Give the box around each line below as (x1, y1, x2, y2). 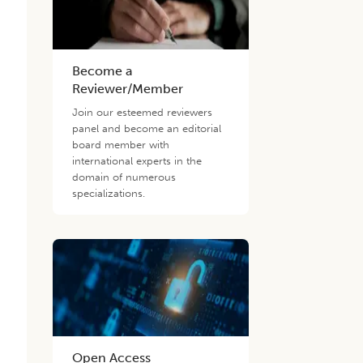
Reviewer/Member (72, 81, 184, 96)
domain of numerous (72, 171, 177, 183)
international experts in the (72, 155, 203, 167)
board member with (72, 139, 170, 151)
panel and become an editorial (72, 122, 222, 135)
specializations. (72, 187, 146, 199)
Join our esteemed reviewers (72, 106, 213, 118)
